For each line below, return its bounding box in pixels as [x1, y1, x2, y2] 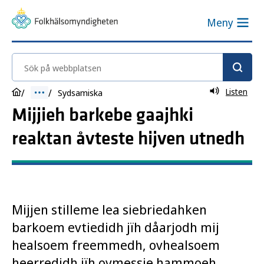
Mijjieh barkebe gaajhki [12, 104, 193, 127]
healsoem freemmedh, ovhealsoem [12, 236, 220, 253]
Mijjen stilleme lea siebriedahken [12, 200, 207, 218]
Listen [226, 86, 247, 97]
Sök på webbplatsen [12, 54, 106, 68]
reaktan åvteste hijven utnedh [12, 127, 245, 150]
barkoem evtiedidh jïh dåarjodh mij [12, 218, 219, 236]
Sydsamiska [58, 87, 103, 98]
